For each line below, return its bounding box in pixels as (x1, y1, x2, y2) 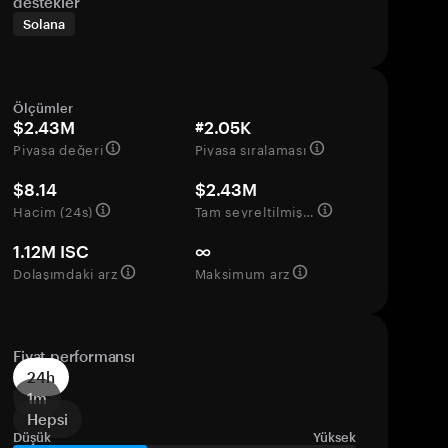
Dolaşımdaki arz (13, 262, 118, 282)
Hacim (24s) (13, 200, 93, 220)
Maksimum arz (194, 262, 290, 282)
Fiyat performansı (13, 347, 135, 365)
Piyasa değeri (13, 138, 104, 158)
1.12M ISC (13, 241, 90, 261)
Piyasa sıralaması (194, 138, 307, 158)
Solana (23, 16, 66, 32)
